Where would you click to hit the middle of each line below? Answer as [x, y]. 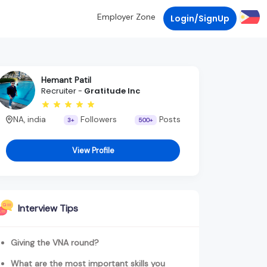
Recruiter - [63, 91]
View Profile [93, 151]
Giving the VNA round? [55, 243]
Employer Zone [126, 17]
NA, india [29, 119]
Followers [97, 119]
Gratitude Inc [112, 91]
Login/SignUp [200, 18]
